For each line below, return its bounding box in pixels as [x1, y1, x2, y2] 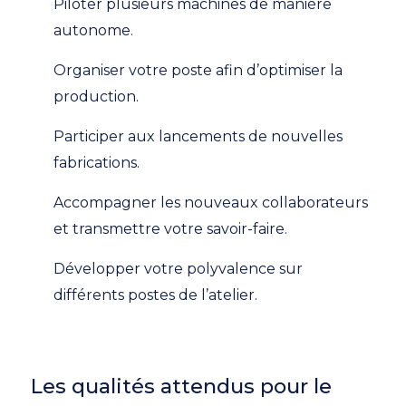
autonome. [53, 21, 134, 39]
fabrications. [53, 153, 140, 171]
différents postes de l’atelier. [53, 285, 258, 304]
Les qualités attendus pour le [31, 372, 333, 399]
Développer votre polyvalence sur [53, 259, 304, 277]
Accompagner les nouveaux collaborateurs [53, 193, 369, 211]
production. [53, 87, 140, 105]
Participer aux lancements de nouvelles [53, 127, 343, 145]
